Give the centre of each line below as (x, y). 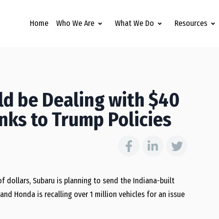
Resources (191, 23)
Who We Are (75, 23)
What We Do (134, 23)
